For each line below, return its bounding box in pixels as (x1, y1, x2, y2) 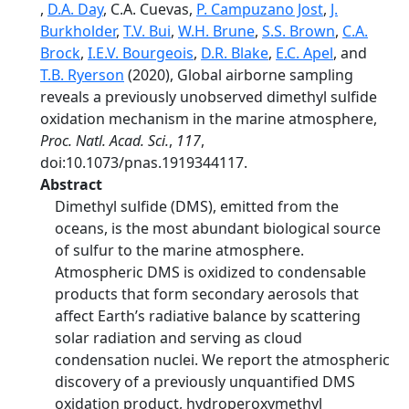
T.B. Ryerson (40, 65, 124, 85)
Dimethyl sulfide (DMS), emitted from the (55, 196, 339, 216)
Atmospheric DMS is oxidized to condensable (55, 262, 366, 282)
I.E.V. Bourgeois (88, 43, 194, 63)
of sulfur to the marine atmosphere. (55, 240, 304, 260)
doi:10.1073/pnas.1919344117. (40, 152, 247, 173)
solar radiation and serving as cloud (55, 328, 302, 348)
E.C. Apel (276, 43, 333, 63)
